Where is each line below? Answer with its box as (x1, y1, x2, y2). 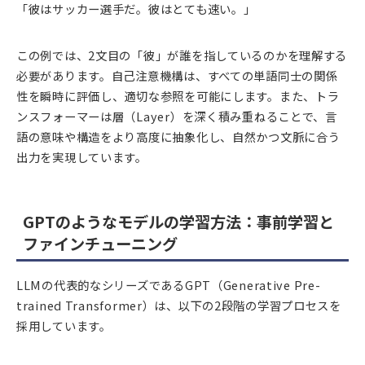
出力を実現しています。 (16, 147, 147, 165)
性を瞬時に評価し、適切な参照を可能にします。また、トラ (16, 86, 340, 104)
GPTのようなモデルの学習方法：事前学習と (23, 210, 334, 234)
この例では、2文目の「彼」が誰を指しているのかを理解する (16, 46, 348, 64)
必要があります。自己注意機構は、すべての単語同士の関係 (16, 66, 338, 84)
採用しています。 (16, 317, 112, 335)
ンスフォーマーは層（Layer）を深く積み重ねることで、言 (16, 107, 337, 125)
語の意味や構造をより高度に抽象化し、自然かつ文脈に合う (16, 127, 341, 145)
